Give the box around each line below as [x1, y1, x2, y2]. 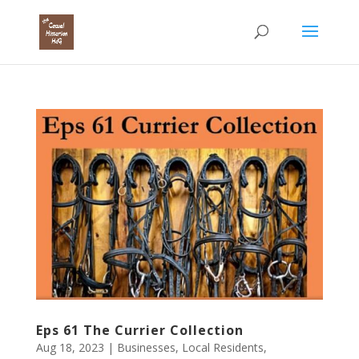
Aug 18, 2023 [35, 340, 104, 356]
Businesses [116, 340, 175, 356]
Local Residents [181, 340, 264, 356]
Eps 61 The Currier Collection [35, 321, 244, 340]
